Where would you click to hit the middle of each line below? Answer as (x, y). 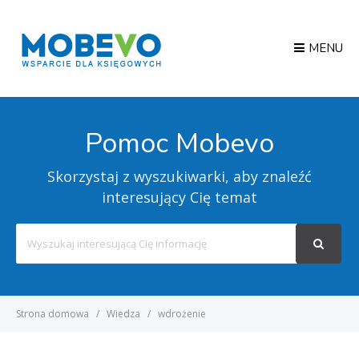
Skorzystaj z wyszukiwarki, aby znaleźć (179, 176)
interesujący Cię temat (179, 197)
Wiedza (123, 314)
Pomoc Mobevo (179, 143)
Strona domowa (52, 314)
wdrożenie (182, 314)
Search (196, 232)
